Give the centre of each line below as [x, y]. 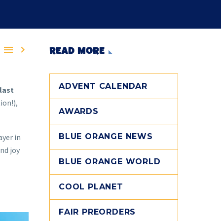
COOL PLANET [91, 187]
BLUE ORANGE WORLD [110, 162]
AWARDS [79, 111]
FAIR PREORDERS [97, 212]
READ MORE [77, 51]
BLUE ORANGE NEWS [106, 136]
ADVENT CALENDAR [103, 86]
